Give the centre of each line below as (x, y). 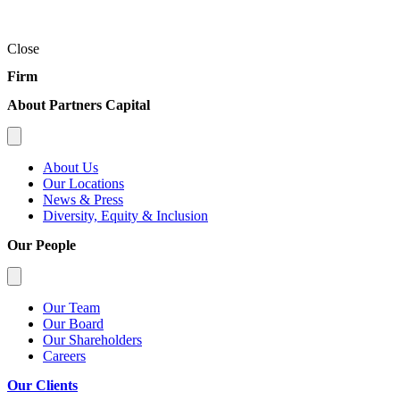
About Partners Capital (79, 104)
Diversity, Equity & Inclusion (125, 215)
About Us (71, 167)
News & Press (83, 199)
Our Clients (42, 385)
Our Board (73, 323)
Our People (42, 245)
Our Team (71, 307)
